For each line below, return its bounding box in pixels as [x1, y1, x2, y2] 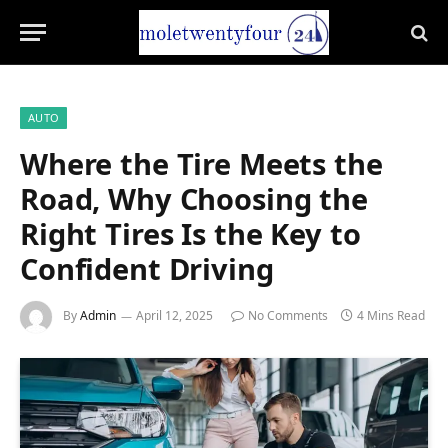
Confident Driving [20, 249, 274, 288]
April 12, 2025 [136, 307, 213, 325]
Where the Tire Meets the [20, 144, 383, 183]
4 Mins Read [357, 307, 425, 325]
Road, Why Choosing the [20, 179, 368, 218]
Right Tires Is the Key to [20, 214, 361, 253]
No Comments [248, 307, 328, 325]
